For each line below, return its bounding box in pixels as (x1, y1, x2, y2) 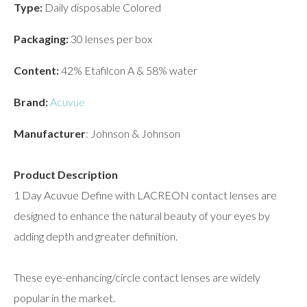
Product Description (14, 168, 118, 182)
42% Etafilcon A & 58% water (59, 64, 197, 77)
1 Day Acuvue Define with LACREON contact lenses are (14, 188, 277, 202)
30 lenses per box (69, 32, 152, 46)
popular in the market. (14, 291, 115, 305)
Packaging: (14, 32, 69, 46)
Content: (14, 64, 59, 77)
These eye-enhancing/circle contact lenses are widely (14, 271, 260, 284)
